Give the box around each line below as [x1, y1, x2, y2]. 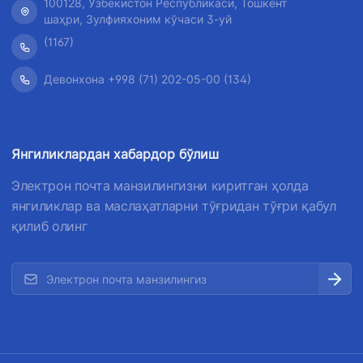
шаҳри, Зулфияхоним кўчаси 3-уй [44, 12, 232, 26]
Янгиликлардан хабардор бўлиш [11, 146, 219, 162]
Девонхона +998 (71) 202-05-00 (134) [44, 72, 251, 86]
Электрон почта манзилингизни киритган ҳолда [11, 177, 309, 194]
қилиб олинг [11, 218, 88, 234]
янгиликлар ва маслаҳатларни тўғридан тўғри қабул [11, 198, 336, 214]
